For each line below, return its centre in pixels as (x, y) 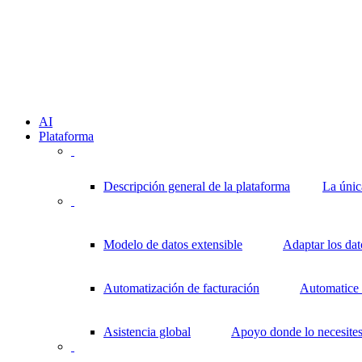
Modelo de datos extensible (173, 245)
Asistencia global (147, 332)
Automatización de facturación (181, 288)
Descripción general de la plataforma (197, 187)
